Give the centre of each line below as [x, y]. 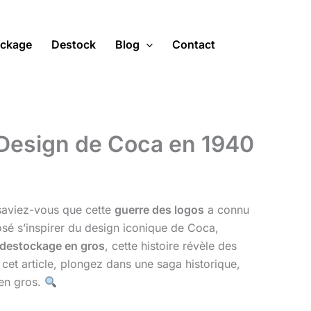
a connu [227, 210]
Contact [194, 45]
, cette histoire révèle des [171, 246]
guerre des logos [159, 210]
